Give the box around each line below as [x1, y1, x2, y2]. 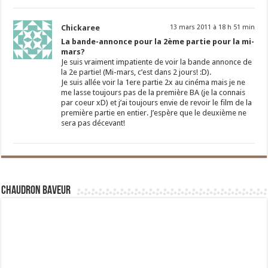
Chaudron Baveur [1, 185, 71, 197]
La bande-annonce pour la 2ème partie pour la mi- [61, 37, 255, 47]
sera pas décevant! [61, 118, 126, 128]
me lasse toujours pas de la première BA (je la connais [61, 88, 246, 98]
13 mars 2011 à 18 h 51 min [169, 23, 255, 32]
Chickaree [61, 23, 100, 33]
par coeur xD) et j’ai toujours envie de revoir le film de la [61, 98, 252, 108]
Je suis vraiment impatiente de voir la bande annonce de [61, 57, 252, 67]
